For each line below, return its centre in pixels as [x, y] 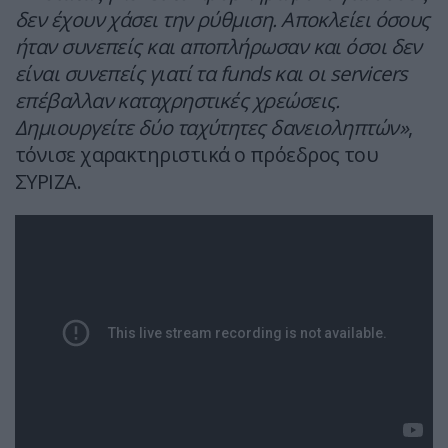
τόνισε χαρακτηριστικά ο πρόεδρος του [197, 155]
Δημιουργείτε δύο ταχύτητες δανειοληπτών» [212, 128]
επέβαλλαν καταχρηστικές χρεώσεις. [177, 101]
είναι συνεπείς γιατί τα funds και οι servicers [211, 74]
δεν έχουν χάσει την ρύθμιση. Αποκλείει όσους [222, 20]
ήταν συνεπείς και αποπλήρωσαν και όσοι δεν [218, 47]
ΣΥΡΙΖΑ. [48, 182]
